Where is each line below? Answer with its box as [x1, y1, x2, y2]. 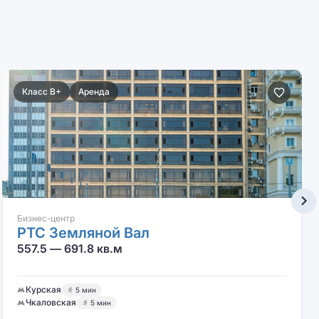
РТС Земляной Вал [16, 224, 150, 241]
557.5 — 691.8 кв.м [16, 241, 122, 256]
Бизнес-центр [16, 213, 75, 224]
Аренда [78, 86, 110, 97]
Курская [25, 284, 61, 295]
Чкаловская [25, 297, 76, 308]
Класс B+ [21, 86, 61, 97]
